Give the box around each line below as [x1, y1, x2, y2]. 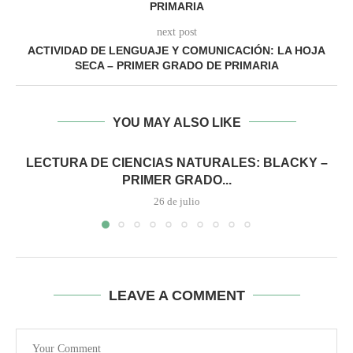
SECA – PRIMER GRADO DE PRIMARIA [74, 58, 279, 72]
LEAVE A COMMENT [108, 287, 245, 303]
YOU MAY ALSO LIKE [112, 115, 241, 129]
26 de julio [153, 195, 200, 207]
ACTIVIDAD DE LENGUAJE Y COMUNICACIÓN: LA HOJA [28, 43, 325, 57]
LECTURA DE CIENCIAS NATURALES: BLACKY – [25, 155, 328, 169]
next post [156, 25, 197, 38]
